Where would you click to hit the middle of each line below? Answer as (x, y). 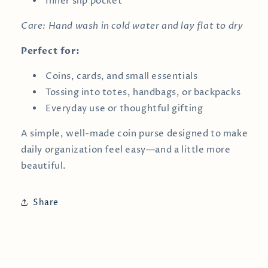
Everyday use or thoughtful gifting (124, 109)
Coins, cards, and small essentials (122, 76)
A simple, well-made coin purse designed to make (135, 134)
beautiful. (44, 166)
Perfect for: (51, 51)
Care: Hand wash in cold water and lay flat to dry (132, 26)
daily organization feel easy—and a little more (126, 150)
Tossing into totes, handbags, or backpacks (143, 92)
